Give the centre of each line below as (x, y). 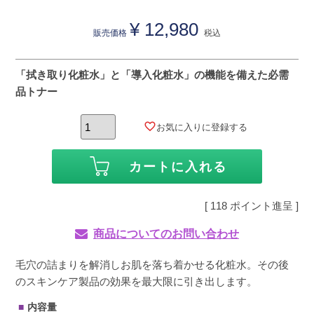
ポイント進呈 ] (264, 206)
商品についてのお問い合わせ (166, 234)
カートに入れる (178, 167)
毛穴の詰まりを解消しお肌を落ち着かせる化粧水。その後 (152, 265)
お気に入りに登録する (202, 128)
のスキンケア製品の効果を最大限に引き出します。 (137, 282)
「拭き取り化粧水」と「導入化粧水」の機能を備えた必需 (152, 75)
